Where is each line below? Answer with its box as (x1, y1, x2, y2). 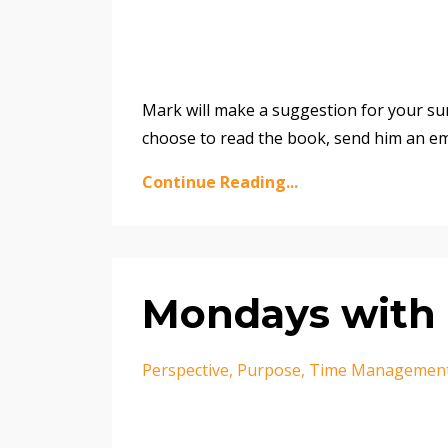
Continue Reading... (142, 171, 298, 194)
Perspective (142, 359, 229, 382)
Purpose (237, 359, 301, 382)
